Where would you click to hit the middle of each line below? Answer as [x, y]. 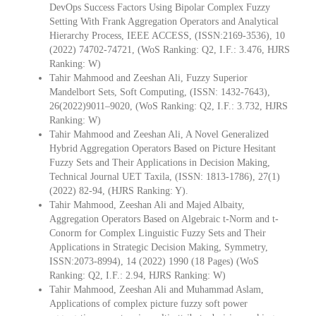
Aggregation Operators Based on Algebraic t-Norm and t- [164, 219]
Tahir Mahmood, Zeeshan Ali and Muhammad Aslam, [157, 289]
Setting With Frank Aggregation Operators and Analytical [164, 21]
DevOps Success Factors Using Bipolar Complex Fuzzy [160, 7]
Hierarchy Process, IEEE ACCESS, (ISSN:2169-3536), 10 [167, 35]
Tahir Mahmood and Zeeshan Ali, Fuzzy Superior [148, 78]
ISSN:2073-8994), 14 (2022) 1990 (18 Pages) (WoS [154, 261]
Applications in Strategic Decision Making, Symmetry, [159, 247]
